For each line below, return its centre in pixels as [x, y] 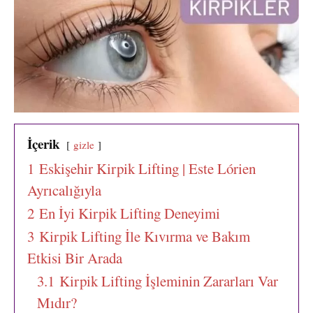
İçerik [44, 144]
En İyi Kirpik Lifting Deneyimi [130, 213]
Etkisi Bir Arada [75, 258]
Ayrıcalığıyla [64, 190]
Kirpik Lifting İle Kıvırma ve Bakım [145, 236]
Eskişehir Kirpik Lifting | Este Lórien [147, 169]
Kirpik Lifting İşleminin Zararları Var [169, 281]
